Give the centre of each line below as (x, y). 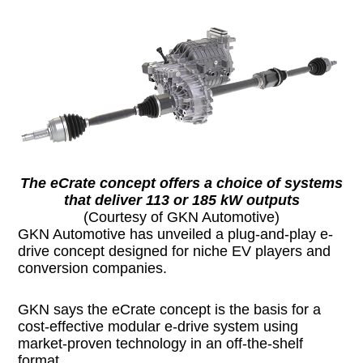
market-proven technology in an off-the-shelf (161, 343)
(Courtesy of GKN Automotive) (181, 217)
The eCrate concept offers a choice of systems (181, 183)
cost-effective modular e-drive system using (158, 326)
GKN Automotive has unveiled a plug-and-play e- (176, 234)
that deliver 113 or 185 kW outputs (181, 200)
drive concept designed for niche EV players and (175, 251)
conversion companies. (93, 268)
